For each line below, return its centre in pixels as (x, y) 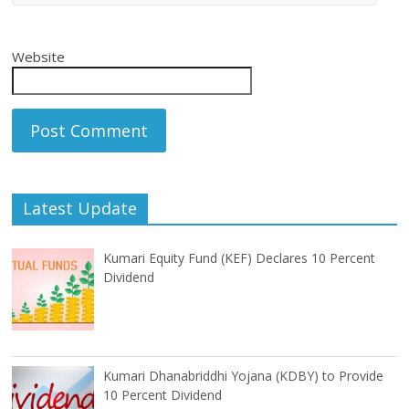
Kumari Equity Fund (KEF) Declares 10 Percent (240, 258)
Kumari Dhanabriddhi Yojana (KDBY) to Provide (244, 376)
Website (39, 57)
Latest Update (80, 209)
